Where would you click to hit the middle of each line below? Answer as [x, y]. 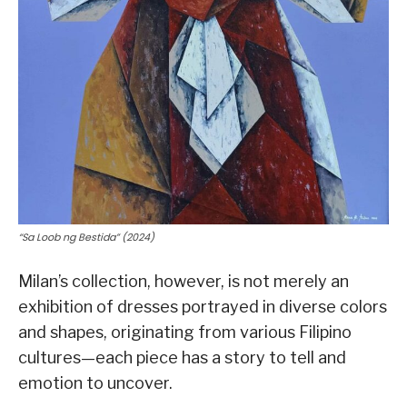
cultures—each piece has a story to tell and [182, 357]
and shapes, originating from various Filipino [185, 332]
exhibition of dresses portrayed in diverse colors [203, 306]
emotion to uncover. [95, 382]
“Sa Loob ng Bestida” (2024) [86, 237]
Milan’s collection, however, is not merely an [184, 281]
